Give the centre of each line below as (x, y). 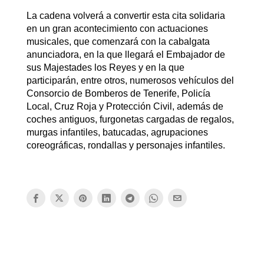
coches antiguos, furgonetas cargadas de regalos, (130, 120)
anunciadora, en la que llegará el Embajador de (126, 55)
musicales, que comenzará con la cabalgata (118, 42)
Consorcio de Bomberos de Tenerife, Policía (118, 94)
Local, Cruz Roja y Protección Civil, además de (125, 107)
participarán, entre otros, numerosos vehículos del (130, 81)
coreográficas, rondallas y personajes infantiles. (126, 146)
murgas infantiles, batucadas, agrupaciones (117, 133)
